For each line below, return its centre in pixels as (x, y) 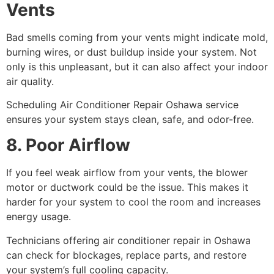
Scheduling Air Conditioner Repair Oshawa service (122, 105)
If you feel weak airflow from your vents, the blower (127, 173)
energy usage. (39, 217)
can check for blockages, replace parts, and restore (126, 255)
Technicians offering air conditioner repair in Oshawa (128, 240)
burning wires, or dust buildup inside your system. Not (131, 52)
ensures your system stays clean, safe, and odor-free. (130, 120)
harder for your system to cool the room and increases (133, 202)
